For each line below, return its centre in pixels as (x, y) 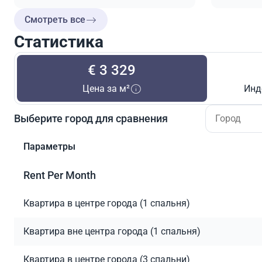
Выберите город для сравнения (91, 119)
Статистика (59, 42)
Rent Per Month (60, 175)
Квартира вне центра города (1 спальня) (112, 231)
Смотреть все (55, 19)
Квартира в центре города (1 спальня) (107, 203)
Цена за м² (106, 88)
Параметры (49, 146)
